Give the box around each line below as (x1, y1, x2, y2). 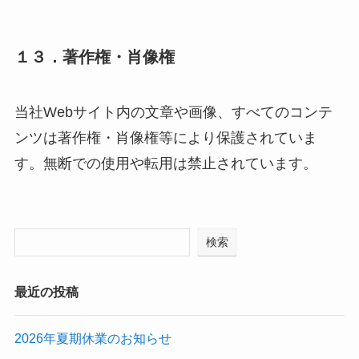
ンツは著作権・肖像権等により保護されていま (14, 130, 317, 147)
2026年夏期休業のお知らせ (14, 331, 171, 346)
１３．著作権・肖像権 (14, 47, 175, 66)
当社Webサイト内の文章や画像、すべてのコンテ (14, 104, 333, 121)
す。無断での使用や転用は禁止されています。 (14, 155, 317, 172)
